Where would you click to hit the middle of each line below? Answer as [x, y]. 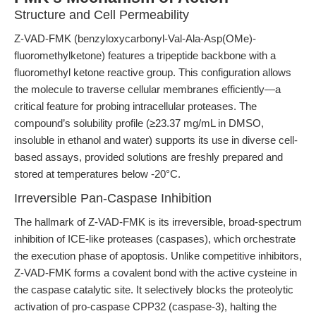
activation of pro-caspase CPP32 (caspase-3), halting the [145, 306]
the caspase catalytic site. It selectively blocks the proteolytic [154, 290]
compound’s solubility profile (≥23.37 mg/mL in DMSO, [139, 123]
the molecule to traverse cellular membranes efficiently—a [147, 89]
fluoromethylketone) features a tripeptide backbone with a [145, 55]
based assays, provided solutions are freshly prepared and [148, 157]
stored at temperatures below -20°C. [97, 174]
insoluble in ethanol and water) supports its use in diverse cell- [156, 140]
